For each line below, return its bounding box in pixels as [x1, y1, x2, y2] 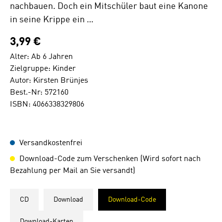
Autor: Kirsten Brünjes [10, 77, 88, 85]
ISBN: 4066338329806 [10, 101, 84, 109]
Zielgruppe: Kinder [10, 65, 76, 73]
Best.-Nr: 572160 [10, 89, 68, 97]
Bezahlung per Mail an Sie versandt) [10, 167, 135, 175]
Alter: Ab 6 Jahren [10, 53, 73, 61]
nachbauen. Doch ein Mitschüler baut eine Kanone [10, 2, 208, 11]
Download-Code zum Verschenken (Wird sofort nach [17, 155, 201, 163]
